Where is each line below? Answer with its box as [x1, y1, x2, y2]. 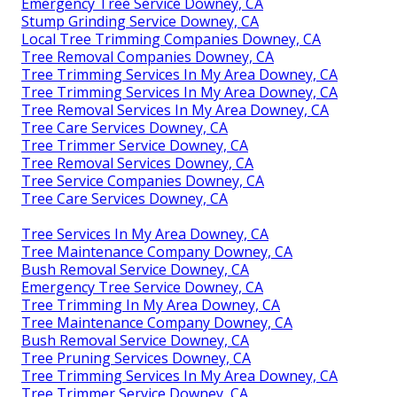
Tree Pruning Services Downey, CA [21, 347, 251, 368]
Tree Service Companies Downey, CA [21, 170, 264, 191]
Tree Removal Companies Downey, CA [21, 46, 274, 66]
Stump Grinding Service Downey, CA [21, 11, 259, 31]
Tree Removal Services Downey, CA [21, 152, 253, 173]
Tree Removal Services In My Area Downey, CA [21, 99, 329, 120]
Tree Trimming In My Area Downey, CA [21, 294, 280, 315]
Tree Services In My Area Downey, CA [21, 223, 269, 244]
